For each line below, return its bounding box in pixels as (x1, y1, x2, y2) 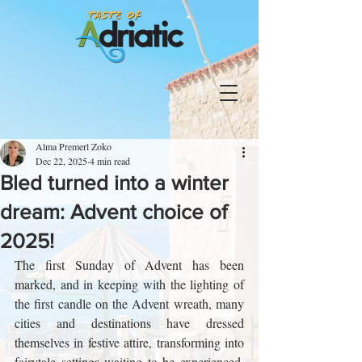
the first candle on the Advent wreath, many (15, 295, 244, 312)
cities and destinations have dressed (15, 314, 244, 331)
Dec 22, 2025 (36, 154, 87, 167)
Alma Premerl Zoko (36, 140, 112, 153)
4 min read (90, 154, 130, 167)
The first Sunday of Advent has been (15, 256, 244, 273)
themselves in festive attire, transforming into (15, 334, 244, 351)
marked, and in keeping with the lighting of (15, 276, 244, 293)
